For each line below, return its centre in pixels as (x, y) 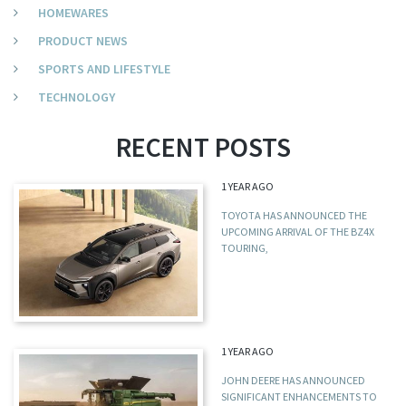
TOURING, (245, 248)
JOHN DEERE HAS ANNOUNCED (293, 380)
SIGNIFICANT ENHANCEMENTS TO (299, 396)
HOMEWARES (73, 13)
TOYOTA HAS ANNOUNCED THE (294, 216)
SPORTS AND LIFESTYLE (104, 69)
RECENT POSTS (203, 147)
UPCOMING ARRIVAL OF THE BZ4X (298, 232)
